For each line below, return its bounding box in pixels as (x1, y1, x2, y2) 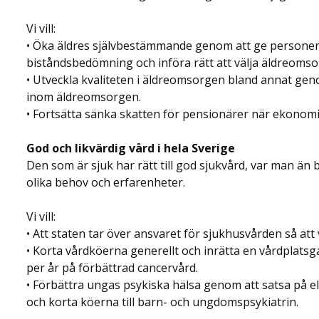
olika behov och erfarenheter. (26, 174, 185, 190)
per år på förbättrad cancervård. (26, 260, 198, 276)
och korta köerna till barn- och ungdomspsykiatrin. (26, 294, 298, 310)
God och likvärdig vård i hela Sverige (26, 140, 235, 156)
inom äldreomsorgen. (26, 89, 141, 105)
